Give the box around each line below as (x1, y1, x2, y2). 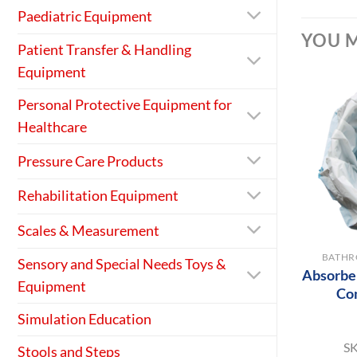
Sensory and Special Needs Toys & (18, 256, 226, 273)
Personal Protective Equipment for (18, 96, 232, 114)
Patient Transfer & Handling (18, 41, 191, 59)
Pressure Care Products (18, 152, 163, 170)
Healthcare (18, 119, 87, 136)
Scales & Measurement (18, 222, 159, 239)
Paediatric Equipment (18, 7, 152, 25)
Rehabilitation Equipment (18, 187, 178, 205)
